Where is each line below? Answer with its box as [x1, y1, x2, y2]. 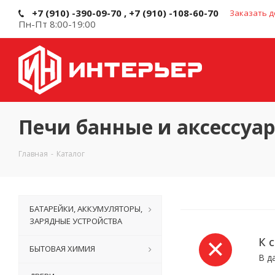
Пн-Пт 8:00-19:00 [18, 18, 96, 30]
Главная [18, 149, 48, 159]
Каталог [56, 149, 85, 159]
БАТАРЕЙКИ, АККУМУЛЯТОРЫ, [29, 203, 142, 214]
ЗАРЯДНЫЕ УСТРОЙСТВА [29, 215, 122, 227]
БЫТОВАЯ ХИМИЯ [29, 243, 95, 254]
